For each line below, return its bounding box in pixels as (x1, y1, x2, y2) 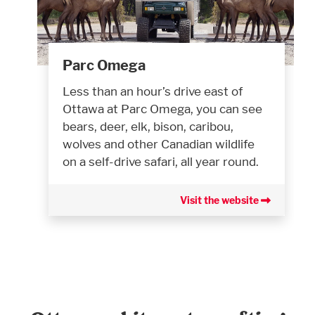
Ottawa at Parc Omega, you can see (63, 101, 262, 117)
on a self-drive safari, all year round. (63, 154, 259, 169)
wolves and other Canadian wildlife (63, 136, 255, 152)
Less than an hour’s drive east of (63, 84, 243, 99)
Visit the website (180, 194, 261, 207)
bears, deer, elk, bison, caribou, (63, 119, 233, 134)
